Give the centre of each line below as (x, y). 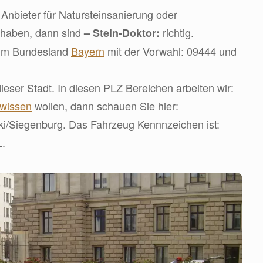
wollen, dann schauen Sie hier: (105, 106)
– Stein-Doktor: (122, 33)
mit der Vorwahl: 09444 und (171, 51)
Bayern (88, 51)
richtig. (177, 32)
